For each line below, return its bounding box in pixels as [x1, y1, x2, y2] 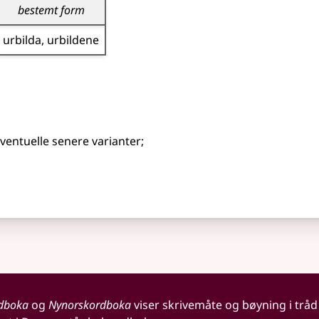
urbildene [47, 32, 99, 48]
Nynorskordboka [48, 297, 131, 313]
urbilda [3, 32, 41, 48]
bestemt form [17, 2, 85, 18]
